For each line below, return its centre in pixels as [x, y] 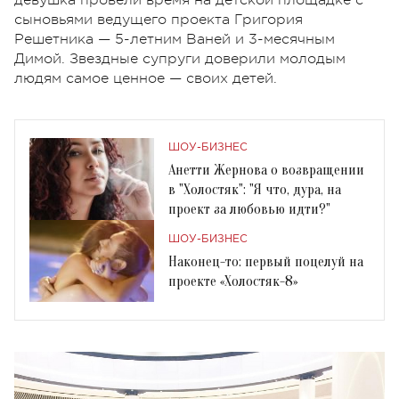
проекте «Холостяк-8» [233, 281]
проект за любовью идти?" [249, 209]
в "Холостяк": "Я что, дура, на [255, 189]
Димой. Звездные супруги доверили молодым [180, 58]
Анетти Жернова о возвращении [266, 170]
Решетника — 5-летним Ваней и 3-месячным [175, 39]
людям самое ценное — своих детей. [148, 78]
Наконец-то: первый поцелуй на [266, 261]
